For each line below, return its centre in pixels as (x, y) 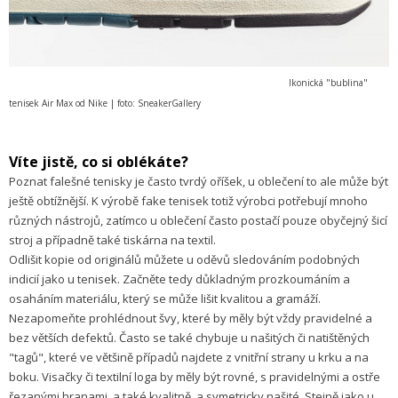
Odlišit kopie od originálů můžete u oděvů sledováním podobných (184, 259)
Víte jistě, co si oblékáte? (99, 161)
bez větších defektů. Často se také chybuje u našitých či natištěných (189, 337)
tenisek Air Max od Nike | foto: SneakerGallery (105, 103)
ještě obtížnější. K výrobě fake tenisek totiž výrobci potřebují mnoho (188, 200)
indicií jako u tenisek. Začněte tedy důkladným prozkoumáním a (179, 279)
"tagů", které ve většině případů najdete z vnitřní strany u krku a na (189, 357)
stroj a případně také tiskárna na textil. (112, 239)
